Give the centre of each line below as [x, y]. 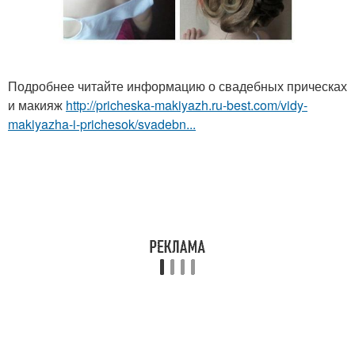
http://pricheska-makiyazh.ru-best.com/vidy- [187, 105]
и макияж [37, 105]
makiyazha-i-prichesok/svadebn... [102, 124]
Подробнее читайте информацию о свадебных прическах [177, 86]
